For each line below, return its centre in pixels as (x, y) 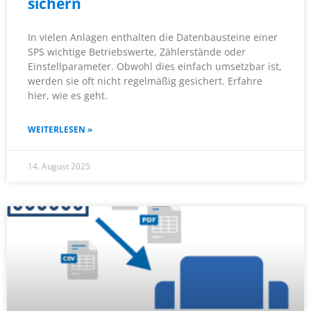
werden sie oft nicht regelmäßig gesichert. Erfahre (145, 81)
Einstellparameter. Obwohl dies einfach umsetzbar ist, (155, 67)
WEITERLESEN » (60, 130)
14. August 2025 (59, 167)
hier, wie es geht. (68, 96)
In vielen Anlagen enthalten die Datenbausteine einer (153, 37)
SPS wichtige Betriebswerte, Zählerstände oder (137, 52)
